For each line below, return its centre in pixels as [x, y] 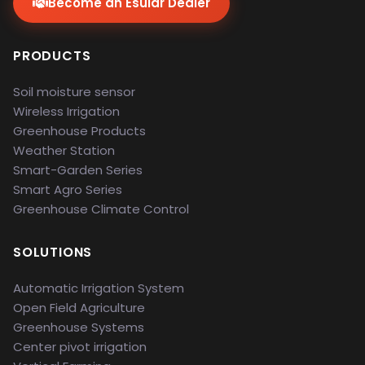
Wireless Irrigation [66, 111]
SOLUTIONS [53, 252]
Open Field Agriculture [79, 308]
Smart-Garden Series [78, 170]
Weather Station [64, 150]
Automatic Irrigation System [99, 288]
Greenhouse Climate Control [101, 209]
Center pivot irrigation [80, 347]
